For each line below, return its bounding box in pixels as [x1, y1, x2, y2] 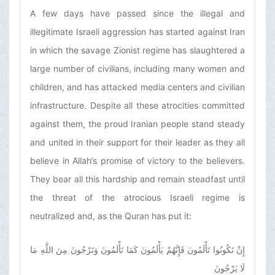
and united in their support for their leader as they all [30, 137, 245, 148]
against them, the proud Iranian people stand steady [30, 118, 245, 130]
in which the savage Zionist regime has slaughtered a [30, 45, 245, 56]
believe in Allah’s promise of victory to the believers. [30, 155, 245, 166]
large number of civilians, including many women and [30, 63, 245, 74]
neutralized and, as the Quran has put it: [30, 211, 192, 222]
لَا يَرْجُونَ [214, 263, 245, 274]
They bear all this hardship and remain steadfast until [30, 174, 245, 185]
